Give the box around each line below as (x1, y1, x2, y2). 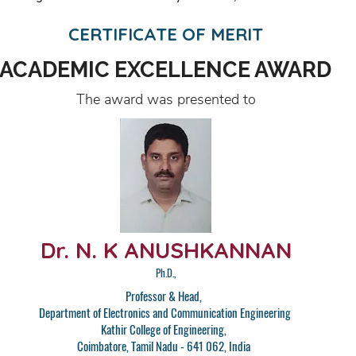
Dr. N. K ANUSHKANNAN (40, 236, 292, 264)
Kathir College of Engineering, (101, 320, 229, 338)
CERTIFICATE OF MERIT (68, 23, 263, 45)
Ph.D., (155, 265, 176, 281)
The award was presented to (75, 90, 256, 109)
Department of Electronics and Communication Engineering (39, 304, 291, 321)
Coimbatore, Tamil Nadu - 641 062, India (77, 337, 253, 354)
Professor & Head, (126, 287, 204, 304)
